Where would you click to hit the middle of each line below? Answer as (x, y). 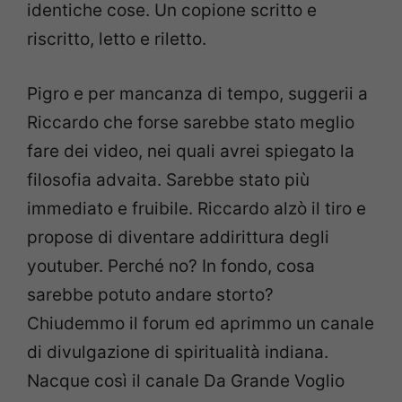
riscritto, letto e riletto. (117, 39)
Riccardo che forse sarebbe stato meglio (191, 122)
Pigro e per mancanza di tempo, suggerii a (197, 93)
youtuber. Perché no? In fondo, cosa (171, 266)
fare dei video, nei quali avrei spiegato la (191, 151)
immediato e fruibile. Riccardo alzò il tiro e (197, 208)
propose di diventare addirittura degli (178, 237)
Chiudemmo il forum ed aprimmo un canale (201, 323)
